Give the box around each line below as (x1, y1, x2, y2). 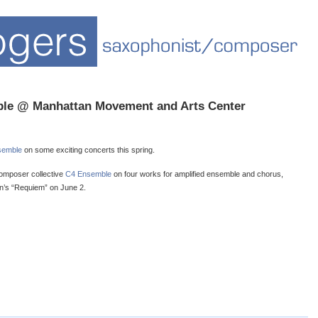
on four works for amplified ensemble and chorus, (111, 170, 283, 179)
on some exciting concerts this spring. (22, 146, 155, 155)
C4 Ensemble (65, 170, 111, 179)
